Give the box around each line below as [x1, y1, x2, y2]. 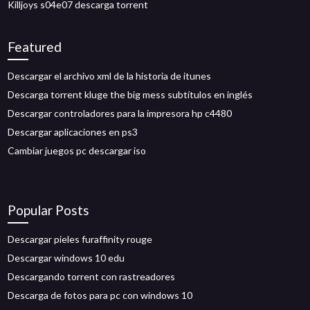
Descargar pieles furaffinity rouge [8, 233, 153, 245]
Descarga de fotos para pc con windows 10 [8, 289, 193, 301]
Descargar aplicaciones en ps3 [8, 126, 138, 138]
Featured [8, 39, 62, 55]
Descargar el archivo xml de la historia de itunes [8, 70, 212, 82]
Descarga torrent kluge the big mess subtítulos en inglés [8, 89, 253, 100]
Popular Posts [8, 202, 90, 218]
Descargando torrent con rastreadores [8, 271, 176, 282]
